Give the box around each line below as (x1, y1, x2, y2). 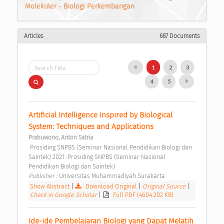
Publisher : (28, 172, 59, 180)
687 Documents (159, 32, 200, 40)
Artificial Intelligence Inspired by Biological (28, 110, 172, 120)
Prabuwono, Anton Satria (28, 134, 93, 141)
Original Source (142, 182, 187, 190)
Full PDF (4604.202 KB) (113, 191, 174, 199)
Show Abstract (30, 182, 69, 190)
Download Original (84, 182, 139, 190)
